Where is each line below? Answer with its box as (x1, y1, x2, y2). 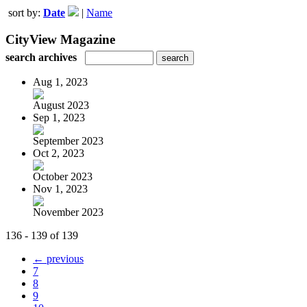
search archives (5, 51, 77, 63)
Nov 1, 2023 (33, 182, 88, 195)
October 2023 (33, 170, 93, 182)
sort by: (8, 7, 43, 19)
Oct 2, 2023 (33, 147, 84, 159)
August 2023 (33, 99, 89, 111)
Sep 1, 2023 (33, 111, 85, 123)
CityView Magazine (5, 32, 115, 47)
